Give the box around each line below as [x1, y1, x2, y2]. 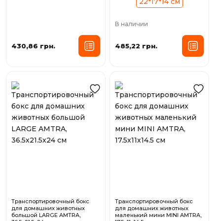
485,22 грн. [115, 41, 157, 50]
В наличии [115, 20, 148, 28]
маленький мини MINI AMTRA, [115, 212, 202, 219]
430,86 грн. [11, 41, 55, 50]
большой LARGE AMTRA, [11, 212, 81, 219]
